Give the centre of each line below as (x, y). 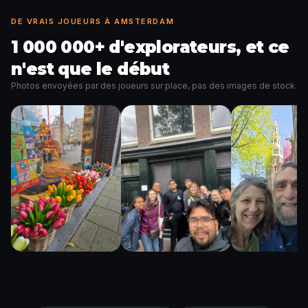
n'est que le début (90, 69)
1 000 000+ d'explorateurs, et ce (150, 47)
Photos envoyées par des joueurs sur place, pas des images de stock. (154, 86)
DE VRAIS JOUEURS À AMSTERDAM (93, 21)
